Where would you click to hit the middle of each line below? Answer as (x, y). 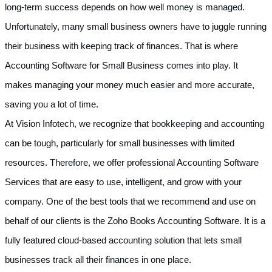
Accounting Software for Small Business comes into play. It (121, 65)
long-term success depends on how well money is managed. (125, 7)
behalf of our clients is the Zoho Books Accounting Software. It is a (135, 221)
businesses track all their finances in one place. (98, 260)
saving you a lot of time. (52, 104)
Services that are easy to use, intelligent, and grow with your (123, 182)
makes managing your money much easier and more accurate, (130, 85)
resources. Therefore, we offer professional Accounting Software (132, 162)
